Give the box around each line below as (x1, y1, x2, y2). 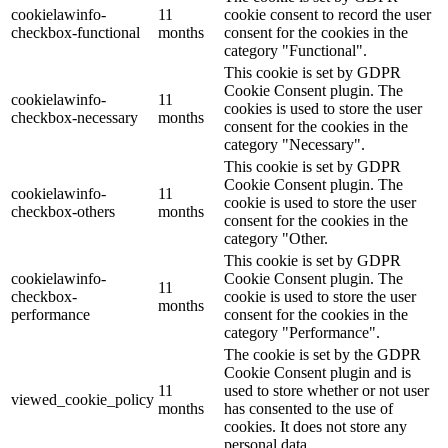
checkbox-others (11, 202, 115, 220)
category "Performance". (224, 323, 380, 341)
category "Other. (224, 229, 328, 247)
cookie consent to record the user (224, 5, 431, 23)
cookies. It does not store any (224, 417, 407, 435)
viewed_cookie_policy (11, 390, 154, 408)
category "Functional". (224, 41, 367, 59)
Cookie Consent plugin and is (224, 363, 411, 381)
